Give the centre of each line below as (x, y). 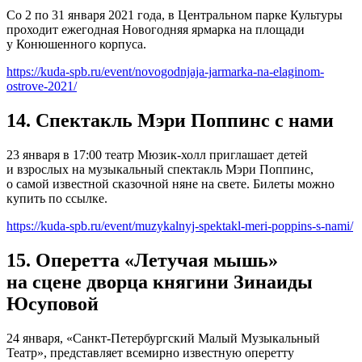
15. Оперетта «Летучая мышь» (142, 260)
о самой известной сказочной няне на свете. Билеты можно (170, 183)
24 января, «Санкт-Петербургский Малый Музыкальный (163, 338)
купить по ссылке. (57, 198)
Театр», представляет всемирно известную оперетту (150, 352)
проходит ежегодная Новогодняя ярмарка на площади (156, 29)
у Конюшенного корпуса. (76, 44)
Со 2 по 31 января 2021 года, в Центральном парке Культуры (175, 15)
